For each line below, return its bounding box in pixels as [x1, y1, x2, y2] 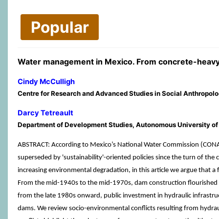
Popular [30, 18, 89, 37]
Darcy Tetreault [18, 109, 73, 117]
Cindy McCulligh [18, 77, 75, 86]
